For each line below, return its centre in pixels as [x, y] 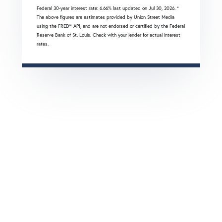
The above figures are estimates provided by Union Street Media [106, 17]
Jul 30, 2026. [163, 8]
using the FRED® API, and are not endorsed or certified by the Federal [111, 26]
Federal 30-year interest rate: [68, 8]
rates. [43, 44]
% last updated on [128, 8]
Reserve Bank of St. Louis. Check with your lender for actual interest [109, 35]
